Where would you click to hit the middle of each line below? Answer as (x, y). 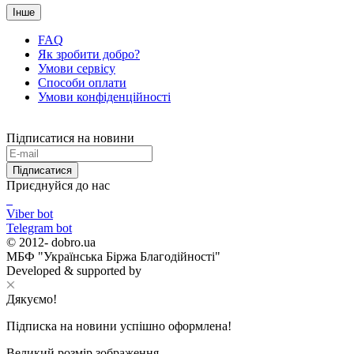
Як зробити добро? (89, 54)
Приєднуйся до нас (58, 185)
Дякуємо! (32, 299)
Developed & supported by (74, 270)
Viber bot (30, 213)
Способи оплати (82, 82)
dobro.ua (72, 242)
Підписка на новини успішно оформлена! (119, 326)
